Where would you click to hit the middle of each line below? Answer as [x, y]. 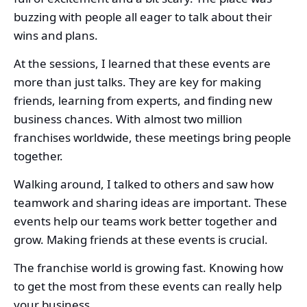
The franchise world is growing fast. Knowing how [148, 268]
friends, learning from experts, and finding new [143, 101]
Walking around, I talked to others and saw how [144, 184]
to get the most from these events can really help [148, 286]
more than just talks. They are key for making [137, 82]
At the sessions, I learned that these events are [142, 64]
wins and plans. [56, 36]
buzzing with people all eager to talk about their [143, 17]
